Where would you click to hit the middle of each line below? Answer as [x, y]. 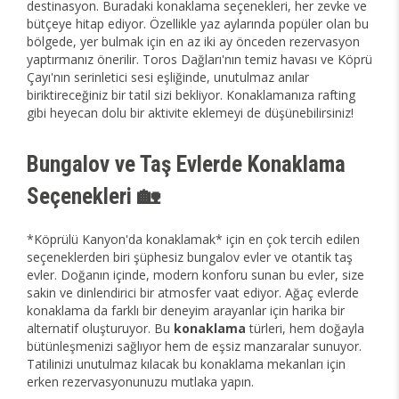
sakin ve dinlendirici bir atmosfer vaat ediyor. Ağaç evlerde [193, 293]
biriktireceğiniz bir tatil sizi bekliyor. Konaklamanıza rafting [191, 95]
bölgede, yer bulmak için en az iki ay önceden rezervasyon [193, 41]
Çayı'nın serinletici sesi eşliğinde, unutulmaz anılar [168, 77]
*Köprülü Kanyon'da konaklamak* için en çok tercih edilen [193, 239]
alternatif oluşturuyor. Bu [100, 328]
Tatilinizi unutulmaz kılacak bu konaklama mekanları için [186, 364]
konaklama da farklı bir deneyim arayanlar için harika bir [186, 310]
